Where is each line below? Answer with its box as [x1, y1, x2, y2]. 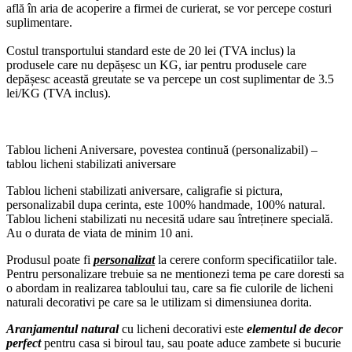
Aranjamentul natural [6, 322, 122, 336]
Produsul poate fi [6, 253, 93, 267]
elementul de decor [247, 322, 343, 336]
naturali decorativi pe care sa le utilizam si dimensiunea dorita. [6, 295, 312, 310]
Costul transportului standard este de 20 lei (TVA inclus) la [6, 44, 295, 58]
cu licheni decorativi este [122, 322, 247, 336]
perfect [6, 336, 44, 350]
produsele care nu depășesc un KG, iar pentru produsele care [6, 58, 306, 72]
